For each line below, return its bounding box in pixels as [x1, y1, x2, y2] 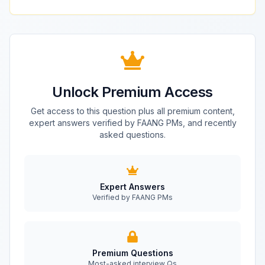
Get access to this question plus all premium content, [30, 106, 235, 116]
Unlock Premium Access [52, 83, 213, 101]
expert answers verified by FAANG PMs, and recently [28, 118, 237, 128]
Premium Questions [92, 248, 173, 258]
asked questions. [99, 130, 166, 140]
